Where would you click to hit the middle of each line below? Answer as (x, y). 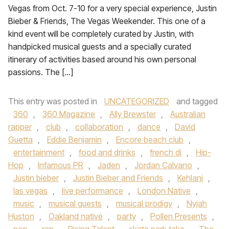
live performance (93, 191)
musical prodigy (144, 203)
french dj (166, 152)
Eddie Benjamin (74, 140)
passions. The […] (41, 72)
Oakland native (76, 216)
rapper (20, 127)
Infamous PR (61, 165)
